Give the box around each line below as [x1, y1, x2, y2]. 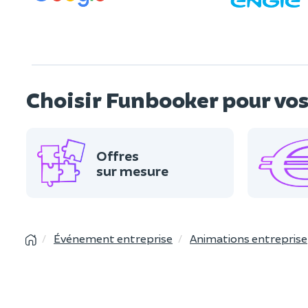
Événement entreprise [54, 232, 173, 245]
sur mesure [96, 162, 168, 179]
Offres [96, 147, 139, 164]
